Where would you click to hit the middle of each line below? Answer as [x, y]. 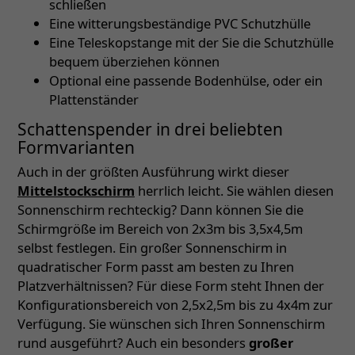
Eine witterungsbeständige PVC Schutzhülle [180, 24]
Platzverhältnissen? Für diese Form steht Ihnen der [171, 286]
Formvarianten [76, 148]
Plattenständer [94, 100]
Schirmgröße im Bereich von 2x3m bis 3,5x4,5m [160, 229]
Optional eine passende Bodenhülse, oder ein [186, 81]
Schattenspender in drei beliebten [150, 130]
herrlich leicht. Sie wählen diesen [234, 191]
